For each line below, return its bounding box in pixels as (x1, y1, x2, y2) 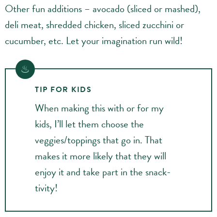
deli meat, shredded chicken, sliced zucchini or (5, 17, 184, 32)
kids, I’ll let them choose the (35, 116, 144, 132)
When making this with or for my (35, 100, 164, 116)
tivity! (35, 180, 58, 196)
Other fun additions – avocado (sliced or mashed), (5, 1, 201, 16)
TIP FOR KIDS (35, 84, 92, 95)
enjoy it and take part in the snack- (35, 164, 171, 180)
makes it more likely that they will (35, 148, 166, 164)
